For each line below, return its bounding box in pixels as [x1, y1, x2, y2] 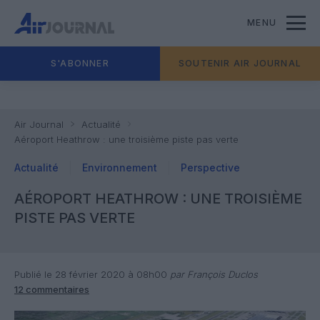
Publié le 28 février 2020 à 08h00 [14, 269, 167, 280]
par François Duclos [167, 269, 258, 280]
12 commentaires [14, 284, 89, 295]
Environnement [82, 161, 157, 174]
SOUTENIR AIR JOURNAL [179, 58, 301, 69]
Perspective [181, 161, 240, 174]
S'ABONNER [51, 58, 109, 69]
